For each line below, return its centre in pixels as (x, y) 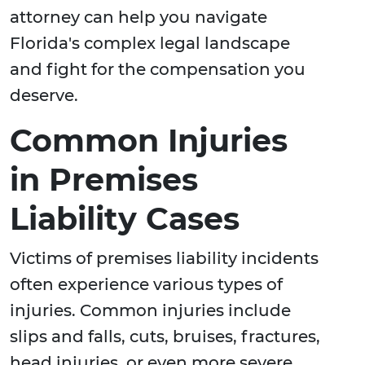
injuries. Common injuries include (150, 311)
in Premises (104, 180)
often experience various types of (146, 285)
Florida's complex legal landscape (150, 44)
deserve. (44, 96)
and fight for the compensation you (158, 70)
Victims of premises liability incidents (164, 259)
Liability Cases (125, 219)
